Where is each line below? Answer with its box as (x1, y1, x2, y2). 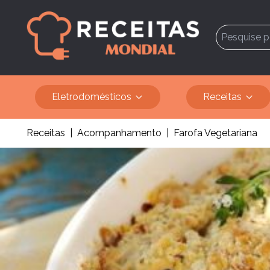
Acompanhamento (77, 127, 162, 139)
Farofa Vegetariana (174, 127, 257, 139)
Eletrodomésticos (52, 90, 132, 102)
